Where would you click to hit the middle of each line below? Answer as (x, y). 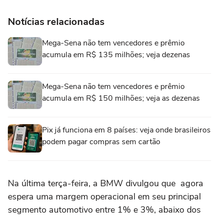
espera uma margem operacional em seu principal (104, 197)
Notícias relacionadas (56, 22)
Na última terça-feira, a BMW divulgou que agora (106, 183)
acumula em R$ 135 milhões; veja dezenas (116, 55)
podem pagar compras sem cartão (101, 142)
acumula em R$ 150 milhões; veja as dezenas (121, 98)
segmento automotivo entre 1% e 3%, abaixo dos (104, 210)
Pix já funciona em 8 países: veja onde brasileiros (126, 130)
